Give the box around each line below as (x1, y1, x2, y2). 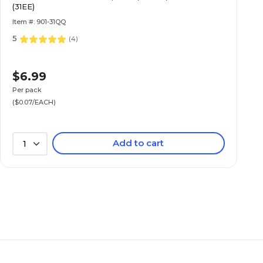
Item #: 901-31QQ (12, 18, 66, 26)
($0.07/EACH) (12, 97, 56, 106)
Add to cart (113, 137, 164, 149)
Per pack (12, 85, 42, 94)
